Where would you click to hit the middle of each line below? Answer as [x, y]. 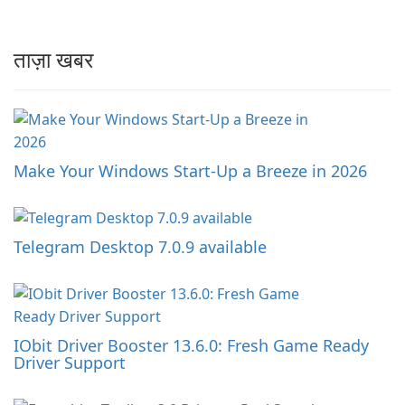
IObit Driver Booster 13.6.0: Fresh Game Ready [191, 345]
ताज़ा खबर [53, 59]
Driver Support [70, 363]
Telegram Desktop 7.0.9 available [140, 247]
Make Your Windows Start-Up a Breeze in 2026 [190, 171]
